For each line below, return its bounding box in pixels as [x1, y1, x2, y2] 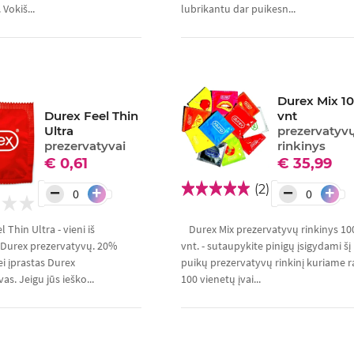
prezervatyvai [44, 138, 126, 154]
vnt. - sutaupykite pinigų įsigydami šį [180, 239, 351, 254]
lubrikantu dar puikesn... [180, 2, 296, 17]
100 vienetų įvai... [180, 272, 261, 287]
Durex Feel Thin [44, 108, 139, 124]
